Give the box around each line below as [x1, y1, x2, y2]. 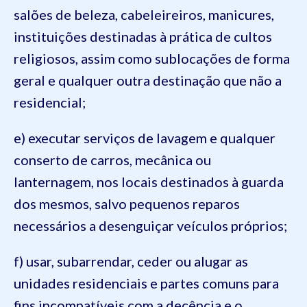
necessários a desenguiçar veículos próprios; [14, 217, 287, 234]
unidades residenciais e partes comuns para [14, 275, 279, 291]
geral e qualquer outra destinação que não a [14, 72, 282, 88]
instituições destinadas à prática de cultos [14, 28, 272, 45]
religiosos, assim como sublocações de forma [14, 50, 290, 66]
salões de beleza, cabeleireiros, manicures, [14, 6, 274, 23]
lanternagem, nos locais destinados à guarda [14, 173, 284, 190]
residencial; [14, 94, 86, 110]
